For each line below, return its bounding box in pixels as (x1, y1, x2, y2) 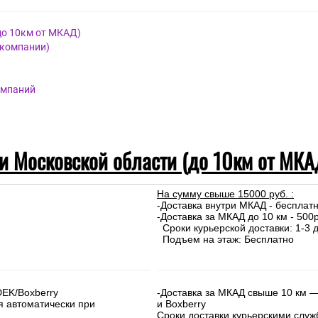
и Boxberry (157, 298, 206, 309)
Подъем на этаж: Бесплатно (157, 234, 294, 245)
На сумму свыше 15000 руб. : (157, 188, 294, 199)
